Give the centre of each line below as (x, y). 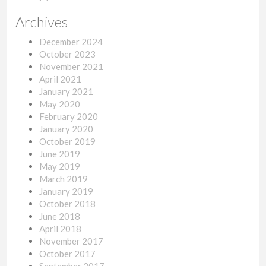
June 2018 (60, 216)
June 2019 (60, 154)
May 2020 (60, 104)
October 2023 (68, 54)
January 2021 (66, 92)
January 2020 (66, 129)
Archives (42, 22)
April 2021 (61, 79)
